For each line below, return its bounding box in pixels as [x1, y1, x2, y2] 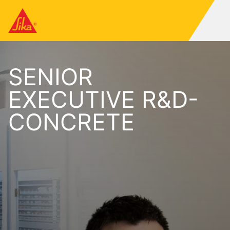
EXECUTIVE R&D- [8, 86, 199, 113]
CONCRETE [8, 108, 135, 136]
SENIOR [8, 63, 93, 91]
